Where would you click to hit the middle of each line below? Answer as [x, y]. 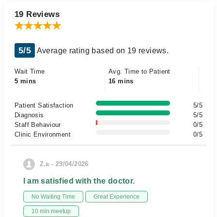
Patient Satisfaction [44, 105]
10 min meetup [51, 211]
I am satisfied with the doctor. [79, 181]
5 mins [25, 81]
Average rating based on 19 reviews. [102, 51]
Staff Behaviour [38, 125]
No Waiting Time [53, 197]
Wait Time [30, 71]
